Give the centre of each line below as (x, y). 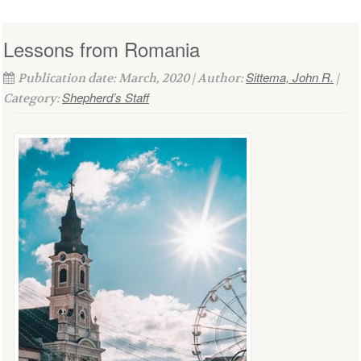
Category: (33, 99)
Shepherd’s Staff (106, 98)
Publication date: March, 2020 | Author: (132, 79)
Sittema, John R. (290, 77)
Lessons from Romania (102, 49)
